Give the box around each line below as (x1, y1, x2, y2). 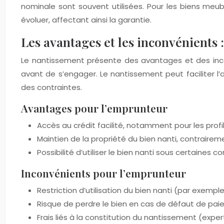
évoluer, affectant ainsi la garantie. (21, 14, 151, 25)
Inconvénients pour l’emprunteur (21, 166, 186, 180)
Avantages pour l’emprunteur (21, 101, 167, 115)
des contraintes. (21, 82, 82, 92)
